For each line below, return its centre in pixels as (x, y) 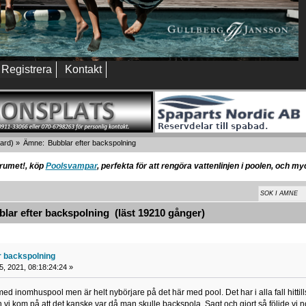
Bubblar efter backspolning (92, 143)
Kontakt (83, 69)
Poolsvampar (71, 166)
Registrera (27, 69)
